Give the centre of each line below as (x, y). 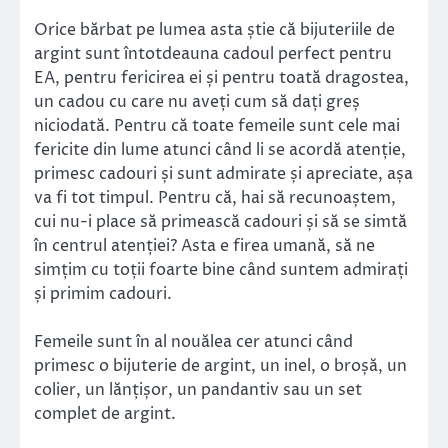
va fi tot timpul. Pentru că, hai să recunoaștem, (215, 197)
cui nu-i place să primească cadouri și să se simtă (220, 221)
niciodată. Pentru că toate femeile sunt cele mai (217, 125)
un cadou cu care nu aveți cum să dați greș (197, 101)
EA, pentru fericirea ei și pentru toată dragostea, (221, 77)
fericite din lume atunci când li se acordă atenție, (220, 149)
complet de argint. (105, 413)
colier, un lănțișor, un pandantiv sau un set (198, 389)
